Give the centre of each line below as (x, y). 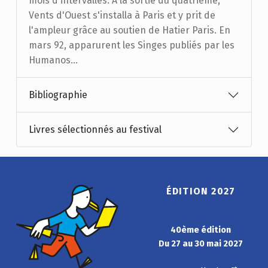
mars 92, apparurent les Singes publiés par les (131, 45)
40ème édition (201, 229)
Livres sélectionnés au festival (95, 130)
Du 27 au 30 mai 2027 (201, 243)
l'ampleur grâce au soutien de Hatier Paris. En (129, 30)
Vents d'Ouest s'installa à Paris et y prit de (122, 15)
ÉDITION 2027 (201, 191)
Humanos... (53, 60)
